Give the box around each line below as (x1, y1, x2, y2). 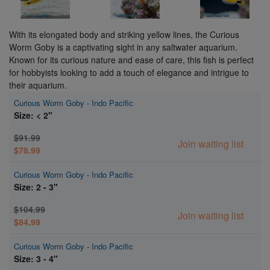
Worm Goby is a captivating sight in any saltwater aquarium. (9, 40, 237, 53)
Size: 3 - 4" (14, 252, 58, 265)
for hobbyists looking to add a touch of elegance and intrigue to (9, 66, 249, 78)
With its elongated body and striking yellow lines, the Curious (9, 28, 239, 40)
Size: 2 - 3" (14, 180, 58, 193)
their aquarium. (9, 78, 67, 91)
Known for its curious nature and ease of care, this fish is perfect (9, 53, 254, 66)
